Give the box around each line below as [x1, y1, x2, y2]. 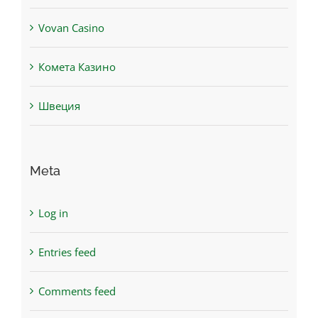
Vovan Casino [38, 21, 104, 35]
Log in [38, 206, 68, 221]
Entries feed [38, 245, 96, 260]
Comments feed [38, 284, 116, 299]
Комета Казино [38, 60, 116, 75]
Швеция [38, 99, 80, 114]
